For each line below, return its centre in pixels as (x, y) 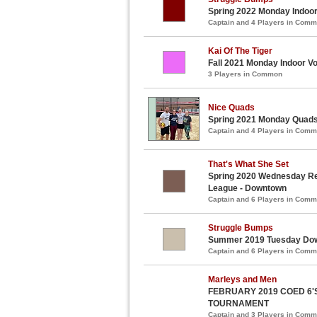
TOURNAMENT (238, 303)
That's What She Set (248, 164)
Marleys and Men (242, 279)
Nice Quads (231, 107)
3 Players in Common (245, 74)
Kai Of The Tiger (240, 51)
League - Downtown (247, 188)
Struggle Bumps (241, 227)
